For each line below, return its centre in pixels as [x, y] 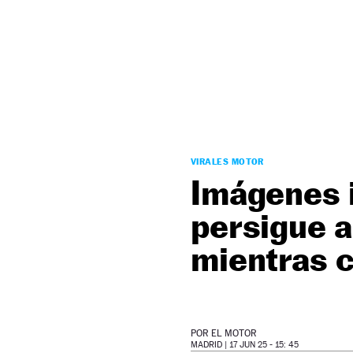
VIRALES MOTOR [227, 162]
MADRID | [210, 345]
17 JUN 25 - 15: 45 [264, 345]
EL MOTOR [234, 333]
